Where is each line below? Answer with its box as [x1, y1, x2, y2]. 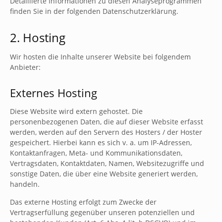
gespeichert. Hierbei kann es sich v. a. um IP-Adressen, [10, 138, 192, 147]
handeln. [10, 179, 40, 189]
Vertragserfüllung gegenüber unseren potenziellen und [10, 208, 195, 217]
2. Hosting [10, 29, 65, 46]
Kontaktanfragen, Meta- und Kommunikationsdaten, [10, 148, 182, 158]
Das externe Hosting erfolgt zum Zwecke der [10, 197, 157, 207]
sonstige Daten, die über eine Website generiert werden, [10, 169, 198, 178]
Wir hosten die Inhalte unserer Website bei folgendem [10, 52, 191, 61]
